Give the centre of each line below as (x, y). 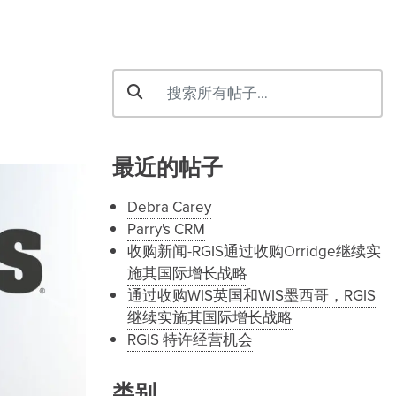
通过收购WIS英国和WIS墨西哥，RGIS (251, 295)
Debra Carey (169, 207)
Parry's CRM (166, 229)
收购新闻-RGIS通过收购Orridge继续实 (254, 251)
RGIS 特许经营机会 (190, 339)
